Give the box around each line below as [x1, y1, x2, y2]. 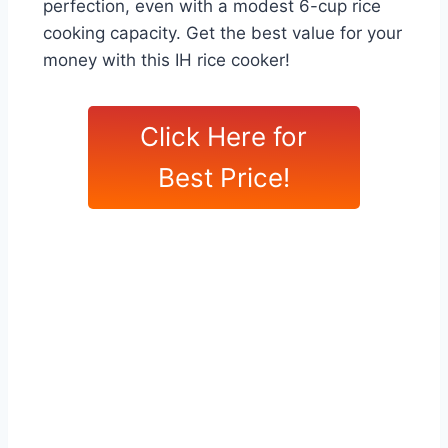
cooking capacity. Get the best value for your [42, 23, 402, 44]
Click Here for [140, 121, 308, 153]
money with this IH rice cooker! [42, 50, 290, 71]
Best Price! [157, 162, 290, 194]
